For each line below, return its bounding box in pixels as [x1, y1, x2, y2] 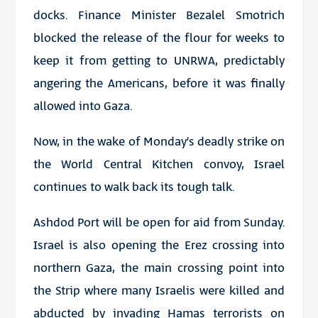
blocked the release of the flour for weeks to [33, 29, 285, 47]
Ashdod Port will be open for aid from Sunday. [33, 214, 285, 231]
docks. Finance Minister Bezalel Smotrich [33, 6, 285, 24]
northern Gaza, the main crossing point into [33, 259, 285, 277]
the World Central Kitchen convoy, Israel [33, 155, 285, 173]
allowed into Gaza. [33, 97, 132, 115]
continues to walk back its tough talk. [33, 178, 234, 196]
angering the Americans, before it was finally [33, 75, 285, 92]
